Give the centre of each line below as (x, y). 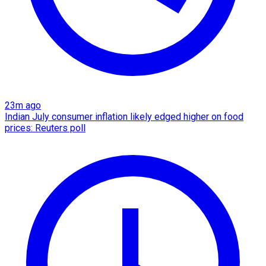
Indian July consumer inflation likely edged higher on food (124, 116)
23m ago (23, 105)
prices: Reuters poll (45, 128)
